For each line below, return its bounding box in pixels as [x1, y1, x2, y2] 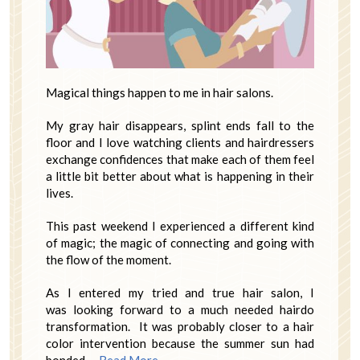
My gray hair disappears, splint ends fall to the [46, 117, 314, 133]
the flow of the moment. [46, 252, 171, 267]
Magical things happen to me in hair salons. [46, 84, 273, 100]
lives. [46, 185, 73, 200]
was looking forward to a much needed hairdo [46, 301, 314, 317]
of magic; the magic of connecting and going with [46, 235, 314, 250]
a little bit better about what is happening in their [46, 168, 314, 183]
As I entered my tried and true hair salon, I [46, 284, 314, 300]
